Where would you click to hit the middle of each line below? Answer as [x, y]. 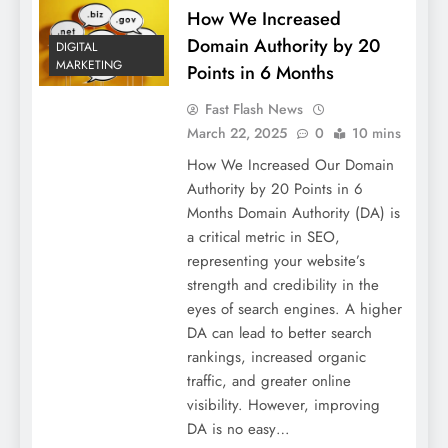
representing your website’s [275, 260]
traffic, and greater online [268, 380]
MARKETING [89, 65]
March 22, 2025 [236, 132]
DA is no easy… [238, 428]
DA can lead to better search [279, 332]
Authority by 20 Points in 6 [274, 188]
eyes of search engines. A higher [294, 308]
